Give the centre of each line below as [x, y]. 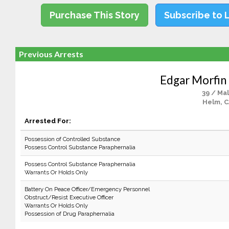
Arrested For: [48, 121]
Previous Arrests [51, 54]
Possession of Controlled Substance [72, 139]
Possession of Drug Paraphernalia [69, 214]
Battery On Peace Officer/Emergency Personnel [87, 189]
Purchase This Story [95, 15]
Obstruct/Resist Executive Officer [69, 197]
